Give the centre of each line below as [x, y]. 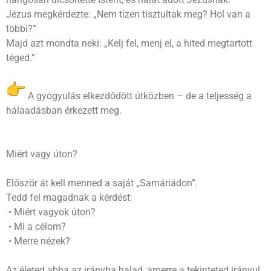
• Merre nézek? [38, 241]
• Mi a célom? [36, 226]
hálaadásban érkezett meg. [64, 110]
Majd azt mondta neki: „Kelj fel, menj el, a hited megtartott [129, 43]
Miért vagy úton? [42, 154]
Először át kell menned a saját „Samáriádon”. [102, 183]
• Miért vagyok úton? [51, 212]
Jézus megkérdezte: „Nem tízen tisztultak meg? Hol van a [128, 14]
